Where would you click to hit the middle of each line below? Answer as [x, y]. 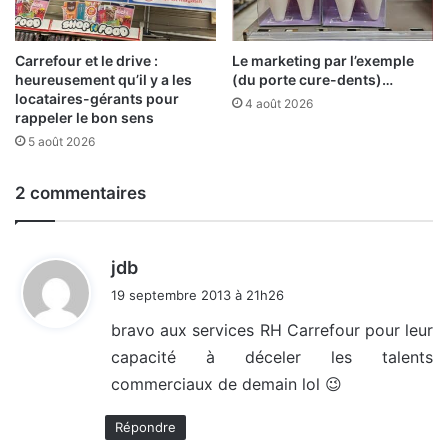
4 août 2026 [279, 104]
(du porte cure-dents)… [312, 80]
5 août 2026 [61, 142]
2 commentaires [80, 193]
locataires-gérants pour [97, 99]
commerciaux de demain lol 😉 [226, 384]
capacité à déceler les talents [272, 357]
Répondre [145, 427]
